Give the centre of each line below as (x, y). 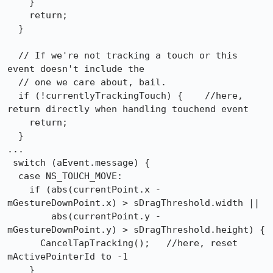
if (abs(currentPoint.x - (18, 190)
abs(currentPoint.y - (29, 216)
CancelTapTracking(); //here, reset (24, 243)
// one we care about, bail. (13, 82)
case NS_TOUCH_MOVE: (13, 176)
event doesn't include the (76, 69)
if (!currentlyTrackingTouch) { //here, (13, 96)
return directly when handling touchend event (128, 109)
